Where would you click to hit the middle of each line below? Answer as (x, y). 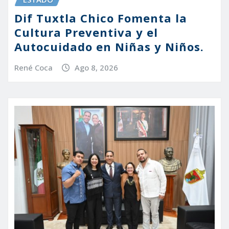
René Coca (33, 68)
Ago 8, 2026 (96, 68)
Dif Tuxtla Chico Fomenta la (101, 18)
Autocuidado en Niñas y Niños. (109, 47)
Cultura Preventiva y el (86, 32)
